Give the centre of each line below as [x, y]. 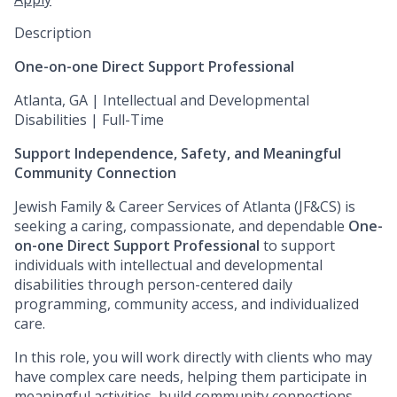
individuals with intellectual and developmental [168, 265]
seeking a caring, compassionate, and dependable [181, 226]
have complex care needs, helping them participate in [191, 377]
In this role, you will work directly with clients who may [193, 358]
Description [53, 33]
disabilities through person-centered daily [153, 285]
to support [297, 246]
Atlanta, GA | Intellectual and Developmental [162, 101]
